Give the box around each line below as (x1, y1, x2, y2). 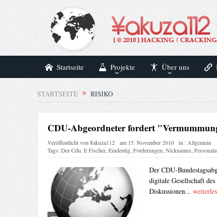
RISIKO (88, 89, 113, 98)
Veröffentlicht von (47, 139, 90, 147)
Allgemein (187, 139, 211, 147)
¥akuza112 (90, 139, 115, 147)
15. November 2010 (127, 139, 174, 147)
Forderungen (133, 146, 163, 155)
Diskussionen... (149, 186, 193, 196)
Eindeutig (108, 146, 130, 155)
